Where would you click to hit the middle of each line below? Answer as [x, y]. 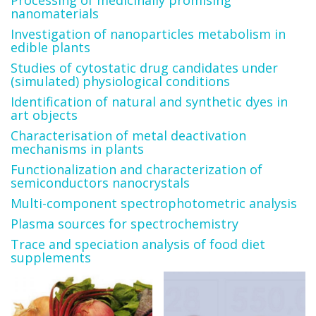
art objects [44, 115]
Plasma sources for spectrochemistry [124, 224]
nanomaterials [55, 13]
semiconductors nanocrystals [100, 183]
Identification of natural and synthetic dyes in [149, 102]
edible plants [50, 47]
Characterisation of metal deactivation [128, 135]
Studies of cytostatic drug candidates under [144, 68]
